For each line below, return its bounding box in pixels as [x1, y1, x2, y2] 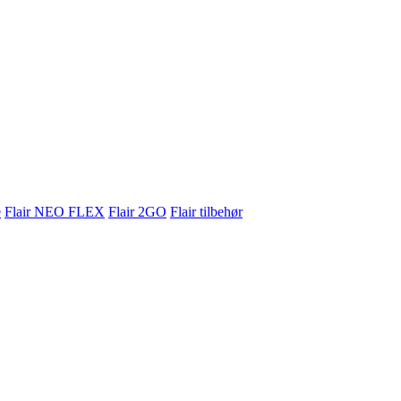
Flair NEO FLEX [4, 204, 105, 219]
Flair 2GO [108, 204, 166, 219]
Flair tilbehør [170, 204, 243, 219]
